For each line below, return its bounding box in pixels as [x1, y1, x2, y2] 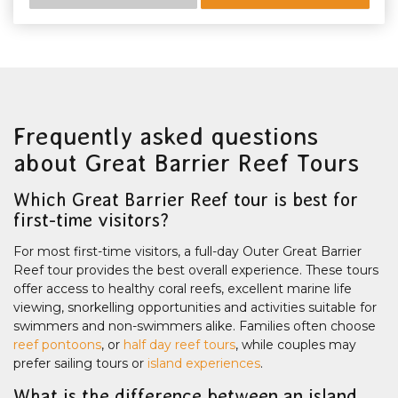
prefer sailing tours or [13, 355, 147, 372]
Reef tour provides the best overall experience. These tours [13, 262, 378, 279]
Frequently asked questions [13, 123, 318, 151]
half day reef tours [123, 337, 235, 354]
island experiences [147, 355, 260, 372]
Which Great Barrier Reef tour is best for [13, 189, 358, 211]
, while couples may [235, 337, 356, 354]
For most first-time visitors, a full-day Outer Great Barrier [13, 243, 362, 260]
